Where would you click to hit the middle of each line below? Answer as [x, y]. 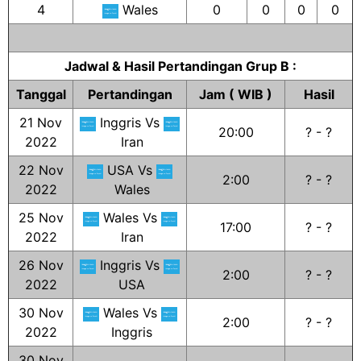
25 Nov [41, 218]
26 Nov [41, 265]
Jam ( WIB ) [236, 94]
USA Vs [130, 170]
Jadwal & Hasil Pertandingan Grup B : [180, 66]
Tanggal [41, 94]
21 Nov [41, 122]
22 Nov [41, 170]
